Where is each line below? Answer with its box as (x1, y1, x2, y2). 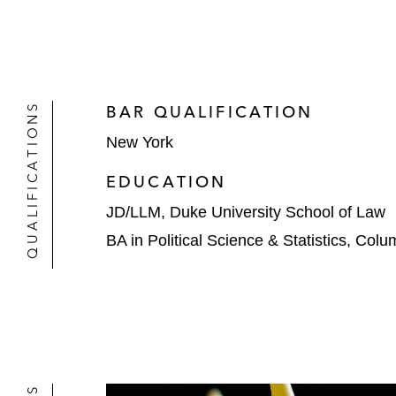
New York (106, 133, 173, 151)
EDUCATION (106, 171, 227, 192)
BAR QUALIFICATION (106, 102, 314, 122)
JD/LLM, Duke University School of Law (106, 203, 385, 221)
